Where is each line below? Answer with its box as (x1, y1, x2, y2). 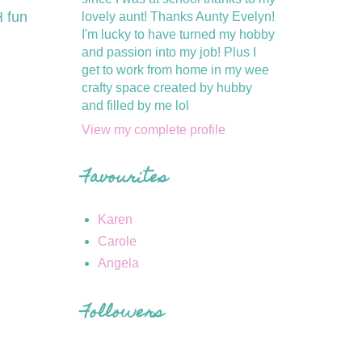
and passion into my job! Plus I (82, 45, 256, 60)
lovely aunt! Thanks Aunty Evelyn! (82, 10, 275, 24)
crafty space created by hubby (82, 81, 252, 95)
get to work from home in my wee (82, 63, 269, 78)
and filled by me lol (82, 99, 189, 113)
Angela (98, 256, 139, 271)
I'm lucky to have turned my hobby (82, 27, 275, 42)
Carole (98, 234, 137, 249)
